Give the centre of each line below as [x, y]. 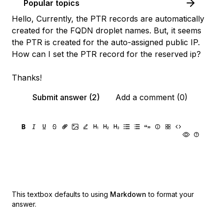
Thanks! [27, 78]
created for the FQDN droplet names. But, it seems [107, 30]
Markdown [128, 194]
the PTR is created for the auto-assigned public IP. [106, 42]
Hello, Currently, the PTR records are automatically [108, 19]
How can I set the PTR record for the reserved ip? [106, 54]
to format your [171, 194]
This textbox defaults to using [60, 194]
